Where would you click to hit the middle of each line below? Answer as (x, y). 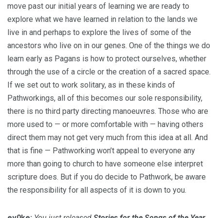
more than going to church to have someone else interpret (105, 164)
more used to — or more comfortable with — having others (105, 124)
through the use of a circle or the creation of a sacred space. (109, 72)
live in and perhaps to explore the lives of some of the (99, 32)
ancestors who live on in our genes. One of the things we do (109, 45)
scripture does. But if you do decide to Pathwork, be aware (107, 177)
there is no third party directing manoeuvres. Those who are (108, 111)
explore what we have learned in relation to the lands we (102, 19)
